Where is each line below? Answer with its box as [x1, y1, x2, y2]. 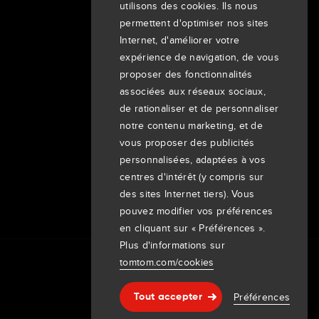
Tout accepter [134, 292, 202, 302]
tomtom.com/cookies [120, 255, 214, 269]
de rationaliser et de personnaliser [120, 101, 279, 115]
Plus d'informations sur [120, 238, 225, 252]
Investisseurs [94, 142, 155, 157]
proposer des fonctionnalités [120, 67, 253, 81]
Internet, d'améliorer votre [120, 33, 240, 47]
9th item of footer [94, 185, 185, 202]
